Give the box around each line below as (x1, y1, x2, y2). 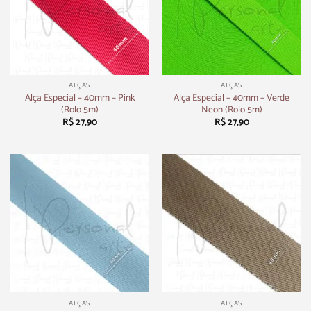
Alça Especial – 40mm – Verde (174, 90, 289, 106)
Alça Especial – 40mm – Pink (24, 90, 135, 106)
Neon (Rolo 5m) (201, 101, 262, 117)
